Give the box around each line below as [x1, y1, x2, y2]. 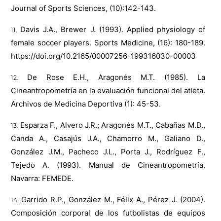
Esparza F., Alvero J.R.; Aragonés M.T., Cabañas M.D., [20, 120, 205, 130]
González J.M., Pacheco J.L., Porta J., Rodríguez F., [11, 147, 205, 157]
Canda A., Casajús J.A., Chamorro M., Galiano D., [11, 134, 205, 144]
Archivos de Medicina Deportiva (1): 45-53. [11, 99, 161, 109]
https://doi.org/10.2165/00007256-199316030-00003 [11, 51, 196, 61]
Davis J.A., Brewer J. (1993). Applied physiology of [20, 25, 205, 35]
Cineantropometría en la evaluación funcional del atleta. [11, 86, 205, 96]
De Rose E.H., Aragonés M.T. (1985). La [27, 73, 205, 82]
